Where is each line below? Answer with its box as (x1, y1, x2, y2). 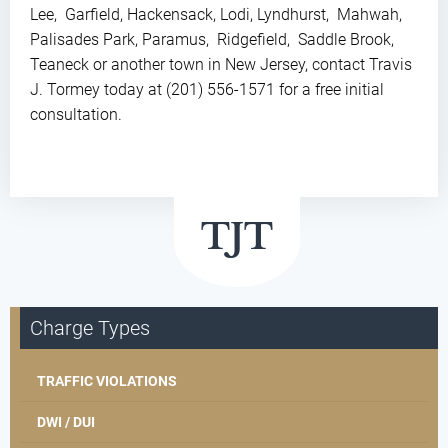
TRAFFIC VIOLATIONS (37, 373, 177, 390)
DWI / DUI (37, 414, 95, 431)
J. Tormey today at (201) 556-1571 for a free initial (30, 80, 384, 100)
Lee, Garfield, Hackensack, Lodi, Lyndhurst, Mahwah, (30, 5, 402, 25)
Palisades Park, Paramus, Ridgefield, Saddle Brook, (30, 30, 394, 50)
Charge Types (30, 316, 150, 341)
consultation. (30, 105, 122, 125)
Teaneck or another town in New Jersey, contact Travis (30, 55, 412, 75)
